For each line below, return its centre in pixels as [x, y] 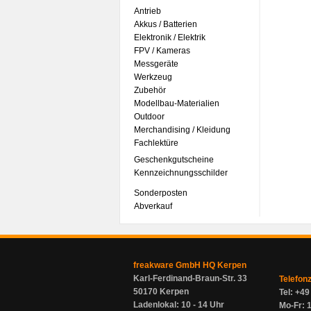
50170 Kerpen [161, 292]
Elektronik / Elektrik [170, 37]
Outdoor [149, 117]
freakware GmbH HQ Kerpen [190, 265]
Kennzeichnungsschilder [181, 173]
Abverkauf [153, 206]
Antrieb [148, 11]
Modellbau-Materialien [177, 103]
